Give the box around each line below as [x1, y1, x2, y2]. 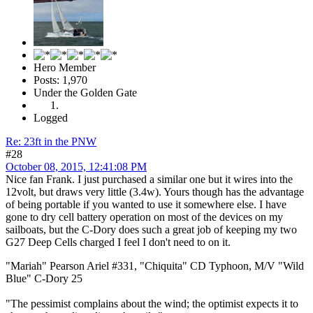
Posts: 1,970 [34, 73, 87, 86]
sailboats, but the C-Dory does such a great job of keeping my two [6, 223, 297, 235]
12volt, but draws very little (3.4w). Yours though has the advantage [6, 185, 304, 198]
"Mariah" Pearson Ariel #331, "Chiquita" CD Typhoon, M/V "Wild [6, 259, 304, 272]
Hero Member [34, 61, 96, 73]
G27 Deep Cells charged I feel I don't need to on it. [6, 235, 231, 248]
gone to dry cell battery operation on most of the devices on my [6, 210, 283, 223]
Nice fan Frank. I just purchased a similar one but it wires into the [6, 173, 293, 185]
